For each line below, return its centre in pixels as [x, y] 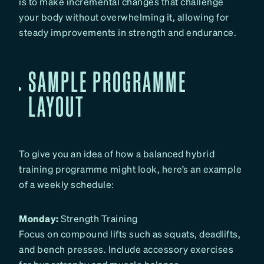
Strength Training [98, 218]
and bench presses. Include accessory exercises [126, 249]
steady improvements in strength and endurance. [128, 32]
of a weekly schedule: [67, 184]
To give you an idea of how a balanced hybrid [117, 153]
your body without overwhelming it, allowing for [124, 16]
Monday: [39, 218]
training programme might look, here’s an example [130, 169]
